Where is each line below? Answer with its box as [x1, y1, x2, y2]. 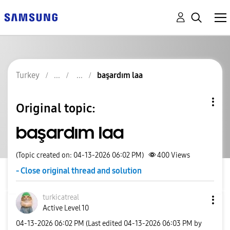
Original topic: [16, 101, 95, 116]
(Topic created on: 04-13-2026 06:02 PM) [16, 151, 144, 160]
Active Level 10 [43, 204, 89, 213]
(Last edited [86, 219, 124, 228]
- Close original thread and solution [16, 165, 142, 176]
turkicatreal [43, 193, 79, 202]
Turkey [16, 70, 40, 80]
